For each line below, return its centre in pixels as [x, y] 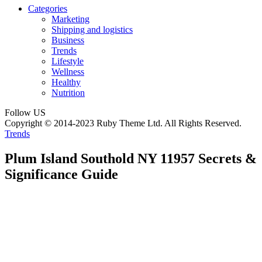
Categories [48, 8]
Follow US [25, 113]
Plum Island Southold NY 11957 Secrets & [131, 158]
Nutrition [68, 93]
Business [68, 40]
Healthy [66, 82]
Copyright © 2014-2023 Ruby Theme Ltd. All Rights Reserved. [123, 123]
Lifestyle [68, 61]
